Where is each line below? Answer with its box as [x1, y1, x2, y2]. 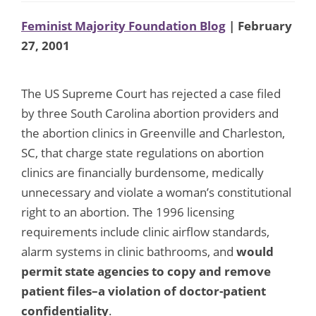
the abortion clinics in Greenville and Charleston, [21, 124, 285, 141]
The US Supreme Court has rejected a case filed [21, 85, 281, 102]
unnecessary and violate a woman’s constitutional [21, 183, 291, 200]
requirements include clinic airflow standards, [21, 223, 269, 240]
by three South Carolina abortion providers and [21, 104, 279, 121]
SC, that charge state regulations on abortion [21, 144, 264, 161]
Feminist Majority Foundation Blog [21, 17, 226, 34]
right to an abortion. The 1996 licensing [21, 203, 234, 220]
